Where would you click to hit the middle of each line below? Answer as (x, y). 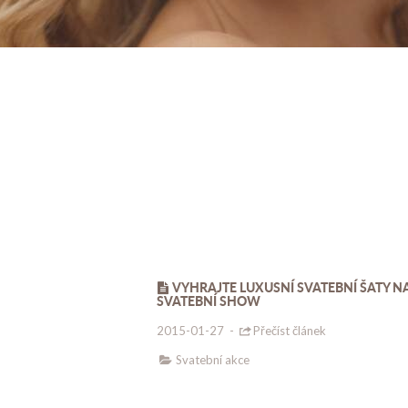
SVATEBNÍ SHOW (209, 301)
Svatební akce (213, 360)
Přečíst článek (290, 331)
